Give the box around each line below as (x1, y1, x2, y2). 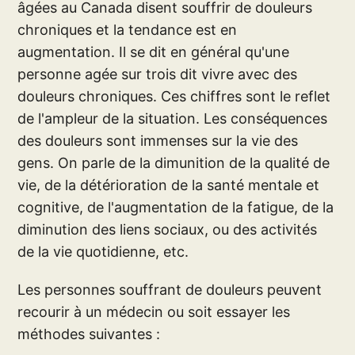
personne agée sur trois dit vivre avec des (17, 65, 298, 82)
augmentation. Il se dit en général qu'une (17, 43, 290, 60)
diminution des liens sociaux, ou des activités (17, 220, 318, 238)
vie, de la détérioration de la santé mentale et (17, 176, 320, 193)
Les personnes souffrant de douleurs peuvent (17, 281, 323, 298)
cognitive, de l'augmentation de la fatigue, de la (17, 198, 334, 216)
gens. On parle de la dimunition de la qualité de (17, 154, 330, 171)
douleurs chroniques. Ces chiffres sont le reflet (17, 87, 331, 105)
